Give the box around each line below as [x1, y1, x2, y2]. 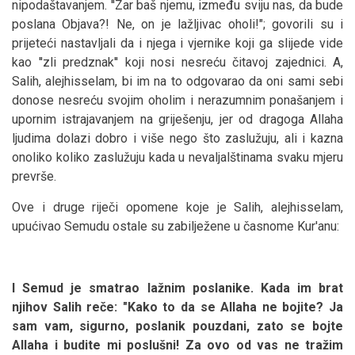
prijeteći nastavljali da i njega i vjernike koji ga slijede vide [12, 35, 343, 51]
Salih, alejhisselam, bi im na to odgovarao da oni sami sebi [12, 73, 343, 89]
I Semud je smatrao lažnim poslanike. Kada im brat [12, 280, 343, 296]
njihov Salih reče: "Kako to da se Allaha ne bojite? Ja [12, 299, 343, 315]
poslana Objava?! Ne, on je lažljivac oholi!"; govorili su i [12, 16, 343, 32]
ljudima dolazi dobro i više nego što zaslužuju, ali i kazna [12, 130, 343, 146]
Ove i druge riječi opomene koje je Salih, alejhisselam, [12, 199, 343, 215]
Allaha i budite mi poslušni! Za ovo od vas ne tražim [12, 337, 343, 353]
